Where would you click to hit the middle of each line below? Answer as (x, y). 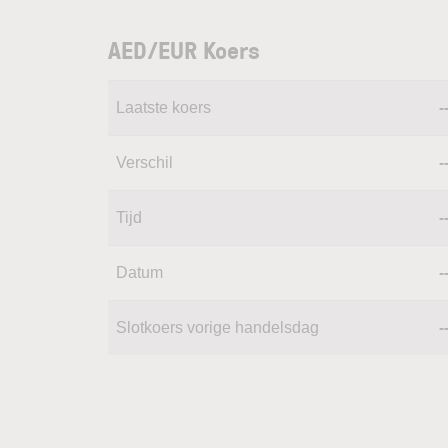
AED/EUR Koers (184, 49)
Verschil (144, 162)
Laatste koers (163, 107)
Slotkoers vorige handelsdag (217, 327)
